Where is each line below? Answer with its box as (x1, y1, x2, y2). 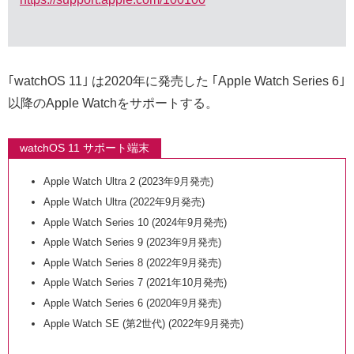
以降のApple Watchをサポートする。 (8, 96, 218, 110)
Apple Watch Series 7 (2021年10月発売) (43, 277, 227, 289)
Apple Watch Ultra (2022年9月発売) (43, 195, 205, 208)
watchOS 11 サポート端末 (20, 141, 149, 154)
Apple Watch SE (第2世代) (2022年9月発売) (43, 317, 243, 330)
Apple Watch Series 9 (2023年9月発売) (43, 236, 221, 249)
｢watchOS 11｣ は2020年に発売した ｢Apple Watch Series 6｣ (8, 73, 345, 88)
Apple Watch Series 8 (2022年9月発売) (43, 256, 221, 269)
